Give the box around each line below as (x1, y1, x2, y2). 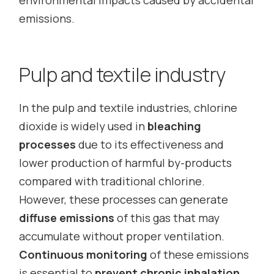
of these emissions (147, 247, 250, 262)
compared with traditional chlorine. (19, 174, 206, 189)
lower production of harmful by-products (19, 155, 232, 171)
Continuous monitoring (19, 247, 148, 262)
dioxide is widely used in (19, 119, 148, 134)
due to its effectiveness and (76, 137, 224, 152)
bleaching (147, 119, 202, 134)
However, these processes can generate (19, 192, 229, 207)
